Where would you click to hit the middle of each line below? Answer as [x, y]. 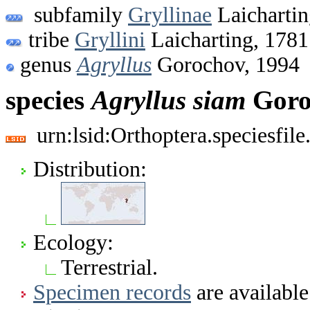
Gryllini [110, 39]
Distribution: [90, 169]
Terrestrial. [109, 267]
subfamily [75, 15]
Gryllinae [170, 15]
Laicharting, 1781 [227, 39]
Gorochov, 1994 [226, 64]
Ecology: [73, 242]
